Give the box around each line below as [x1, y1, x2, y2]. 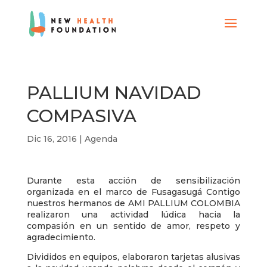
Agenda [84, 133, 117, 144]
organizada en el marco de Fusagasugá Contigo [26, 187, 241, 197]
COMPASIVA [26, 105, 136, 127]
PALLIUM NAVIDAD [26, 82, 201, 104]
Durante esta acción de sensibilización [26, 175, 241, 186]
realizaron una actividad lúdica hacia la [26, 209, 241, 220]
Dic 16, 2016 [26, 133, 77, 144]
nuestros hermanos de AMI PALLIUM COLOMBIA [26, 198, 241, 209]
